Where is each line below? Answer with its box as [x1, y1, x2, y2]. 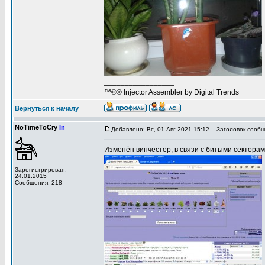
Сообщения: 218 [15, 179, 62, 186]
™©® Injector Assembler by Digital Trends [104, 88, 239, 96]
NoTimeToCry [15, 124, 59, 131]
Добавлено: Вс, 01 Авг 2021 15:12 [111, 126, 209, 132]
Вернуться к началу [15, 105, 79, 112]
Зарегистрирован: [15, 166, 67, 173]
